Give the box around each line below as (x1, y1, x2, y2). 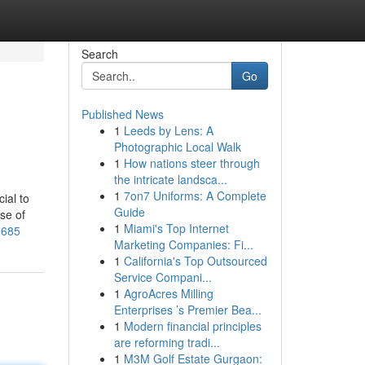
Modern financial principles (123, 318, 262, 334)
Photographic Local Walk (113, 139, 241, 155)
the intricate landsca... (113, 171, 227, 187)
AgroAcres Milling (123, 285, 213, 301)
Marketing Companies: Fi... (113, 236, 253, 253)
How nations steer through (123, 155, 260, 171)
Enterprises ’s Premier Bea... (113, 301, 262, 318)
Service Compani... (113, 269, 212, 285)
